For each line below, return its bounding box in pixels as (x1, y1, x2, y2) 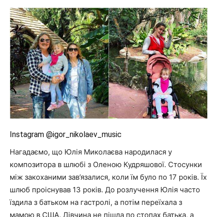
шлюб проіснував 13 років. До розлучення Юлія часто (10, 185, 200, 195)
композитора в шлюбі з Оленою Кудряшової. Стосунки (10, 160, 202, 170)
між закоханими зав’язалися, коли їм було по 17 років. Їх (10, 172, 207, 182)
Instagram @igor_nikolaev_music (10, 130, 122, 139)
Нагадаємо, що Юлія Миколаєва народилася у (10, 147, 172, 157)
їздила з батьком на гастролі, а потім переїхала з (10, 198, 182, 207)
